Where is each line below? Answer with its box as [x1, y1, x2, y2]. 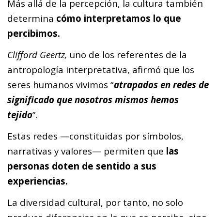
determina [7, 12, 56, 24]
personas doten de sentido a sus [7, 160, 156, 172]
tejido [7, 108, 32, 121]
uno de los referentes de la [67, 48, 187, 61]
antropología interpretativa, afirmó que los [7, 63, 194, 76]
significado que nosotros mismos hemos [7, 93, 179, 106]
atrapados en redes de [114, 78, 209, 91]
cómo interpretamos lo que [56, 12, 181, 24]
